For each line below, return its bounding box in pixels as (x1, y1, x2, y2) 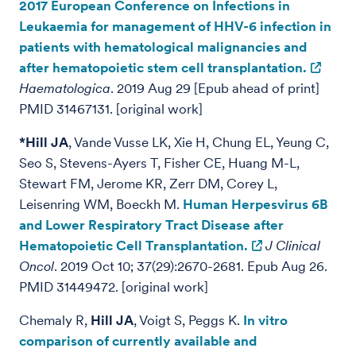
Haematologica (19, 80, 110, 96)
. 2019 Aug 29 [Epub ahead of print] (110, 80, 319, 96)
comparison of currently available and (19, 333, 257, 349)
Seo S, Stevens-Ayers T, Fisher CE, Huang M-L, (19, 155, 300, 171)
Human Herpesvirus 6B (183, 196, 328, 212)
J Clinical (265, 238, 320, 253)
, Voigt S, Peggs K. (133, 312, 243, 328)
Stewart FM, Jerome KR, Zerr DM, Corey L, (19, 176, 277, 192)
